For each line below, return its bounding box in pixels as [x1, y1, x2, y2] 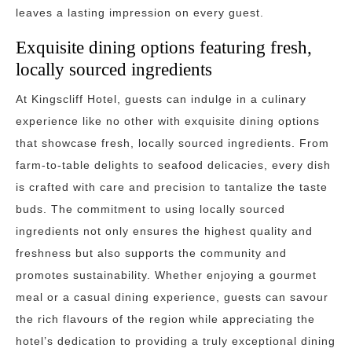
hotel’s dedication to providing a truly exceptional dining [16, 335, 335, 347]
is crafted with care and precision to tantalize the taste [16, 181, 328, 193]
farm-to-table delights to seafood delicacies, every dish [16, 159, 331, 171]
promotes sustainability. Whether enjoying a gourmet [16, 269, 317, 281]
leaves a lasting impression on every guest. [16, 6, 264, 19]
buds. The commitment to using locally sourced [16, 203, 285, 215]
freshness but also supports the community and [16, 247, 287, 259]
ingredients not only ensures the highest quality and [16, 225, 313, 237]
